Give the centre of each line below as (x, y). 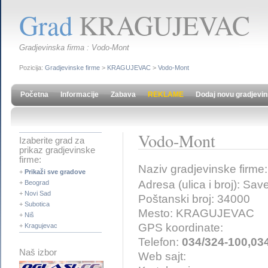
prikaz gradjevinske (57, 150)
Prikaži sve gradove (55, 172)
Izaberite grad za (52, 141)
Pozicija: (32, 68)
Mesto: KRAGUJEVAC (196, 213)
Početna (34, 95)
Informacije (80, 95)
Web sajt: (162, 256)
